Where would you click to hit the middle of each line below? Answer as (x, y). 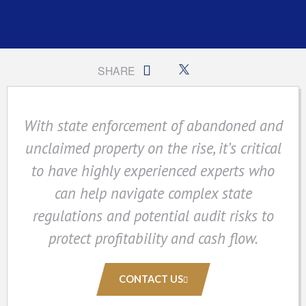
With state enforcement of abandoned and (153, 125)
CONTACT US (151, 279)
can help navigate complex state (153, 193)
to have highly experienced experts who (153, 170)
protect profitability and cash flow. (153, 238)
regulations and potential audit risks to (153, 215)
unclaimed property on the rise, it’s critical (153, 148)
